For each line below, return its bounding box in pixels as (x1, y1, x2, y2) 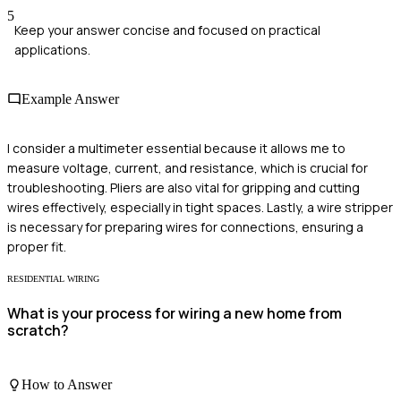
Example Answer (21, 91, 119, 107)
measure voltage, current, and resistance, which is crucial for (7, 159, 368, 177)
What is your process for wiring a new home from (7, 303, 342, 323)
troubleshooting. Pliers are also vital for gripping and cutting (7, 179, 360, 197)
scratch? (7, 320, 69, 340)
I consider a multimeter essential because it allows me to (7, 140, 346, 158)
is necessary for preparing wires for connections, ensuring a (7, 218, 363, 236)
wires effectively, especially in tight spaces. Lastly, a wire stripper (7, 199, 393, 217)
